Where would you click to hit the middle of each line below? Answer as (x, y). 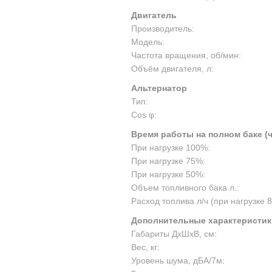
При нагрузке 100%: (171, 148)
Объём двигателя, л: (172, 69)
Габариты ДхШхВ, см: (174, 234)
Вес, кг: (145, 247)
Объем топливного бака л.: (185, 188)
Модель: (148, 42)
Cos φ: (144, 115)
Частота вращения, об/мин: (186, 55)
